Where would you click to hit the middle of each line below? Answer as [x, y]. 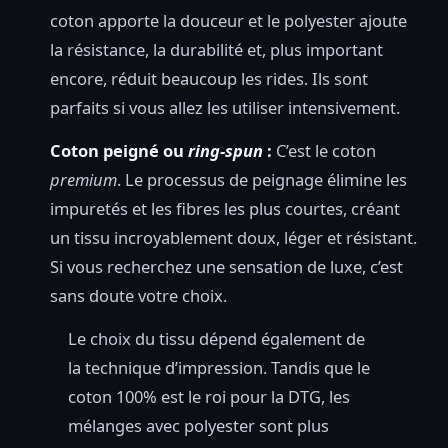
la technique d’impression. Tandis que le [219, 368]
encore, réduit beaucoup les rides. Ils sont [209, 79]
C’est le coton [324, 151]
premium [83, 180]
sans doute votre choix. [138, 296]
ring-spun [225, 151]
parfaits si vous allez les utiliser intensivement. [225, 108]
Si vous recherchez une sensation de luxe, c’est [226, 267]
